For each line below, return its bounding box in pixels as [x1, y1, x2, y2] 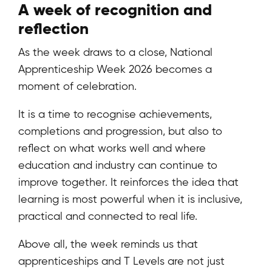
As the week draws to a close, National [18, 46, 212, 59]
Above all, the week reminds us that [18, 237, 198, 251]
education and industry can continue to [18, 158, 217, 172]
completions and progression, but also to [18, 124, 222, 138]
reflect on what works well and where [18, 141, 206, 155]
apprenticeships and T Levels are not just [18, 254, 225, 268]
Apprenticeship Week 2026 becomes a [18, 63, 212, 76]
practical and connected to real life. [18, 209, 197, 223]
